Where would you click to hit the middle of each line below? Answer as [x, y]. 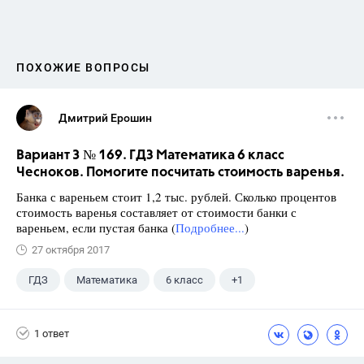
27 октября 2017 [71, 250]
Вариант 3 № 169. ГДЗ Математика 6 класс [150, 156]
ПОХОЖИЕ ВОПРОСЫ [83, 68]
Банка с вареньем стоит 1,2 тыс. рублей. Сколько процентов [176, 197]
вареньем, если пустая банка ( [96, 228]
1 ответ [52, 333]
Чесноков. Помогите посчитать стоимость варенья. [180, 173]
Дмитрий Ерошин [105, 118]
